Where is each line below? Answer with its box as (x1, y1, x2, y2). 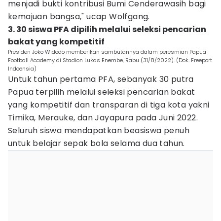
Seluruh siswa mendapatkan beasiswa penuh (8, 125, 189, 136)
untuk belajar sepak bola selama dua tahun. (8, 138, 187, 149)
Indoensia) (8, 65, 37, 73)
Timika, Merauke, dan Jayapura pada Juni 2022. (8, 112, 198, 123)
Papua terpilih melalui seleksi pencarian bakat (8, 86, 195, 98)
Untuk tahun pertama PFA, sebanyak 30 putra (8, 74, 194, 85)
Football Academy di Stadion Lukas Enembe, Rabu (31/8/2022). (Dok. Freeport (8, 56, 212, 64)
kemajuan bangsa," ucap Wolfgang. (8, 11, 152, 22)
